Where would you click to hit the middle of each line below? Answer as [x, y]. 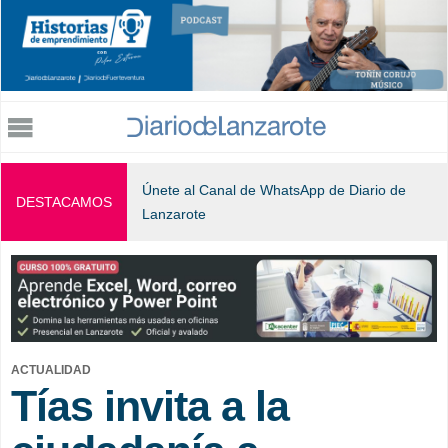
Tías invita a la [150, 405]
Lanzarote [174, 214]
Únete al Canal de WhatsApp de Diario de [274, 190]
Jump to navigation [224, 14]
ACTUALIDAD [51, 369]
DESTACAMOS [64, 202]
